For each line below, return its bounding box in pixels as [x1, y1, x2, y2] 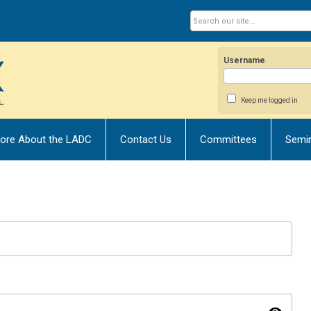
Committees [200, 133, 257, 146]
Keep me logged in [240, 96, 298, 104]
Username [224, 55, 266, 65]
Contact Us [120, 133, 171, 146]
